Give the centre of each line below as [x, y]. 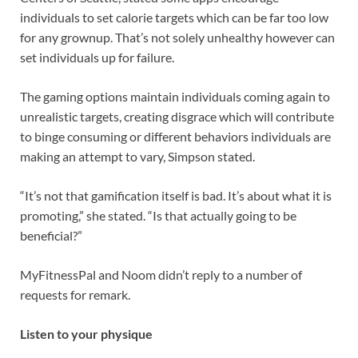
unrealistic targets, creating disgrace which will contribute [177, 117]
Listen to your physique [86, 334]
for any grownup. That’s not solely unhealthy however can [177, 38]
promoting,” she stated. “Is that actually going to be [158, 216]
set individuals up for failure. [97, 58]
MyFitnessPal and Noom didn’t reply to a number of [161, 275]
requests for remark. [75, 295]
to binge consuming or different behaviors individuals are [175, 137]
